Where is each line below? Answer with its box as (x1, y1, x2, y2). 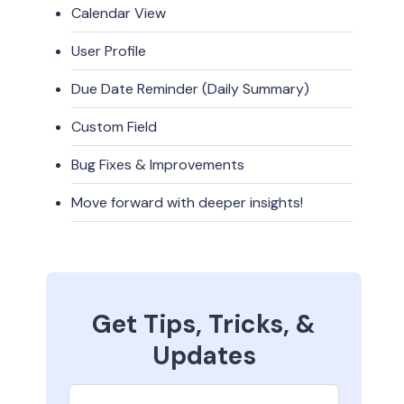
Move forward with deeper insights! (71, 193, 303, 212)
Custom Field (71, 117, 161, 136)
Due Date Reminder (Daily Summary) (71, 79, 309, 98)
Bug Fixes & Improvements (71, 155, 248, 174)
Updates (151, 339, 256, 372)
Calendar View (71, 4, 166, 23)
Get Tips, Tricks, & (92, 308, 316, 341)
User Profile (71, 41, 146, 60)
